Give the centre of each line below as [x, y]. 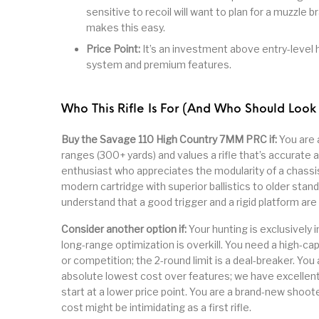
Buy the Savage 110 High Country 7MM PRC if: [169, 140]
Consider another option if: [124, 229]
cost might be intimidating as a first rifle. [156, 308]
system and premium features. [159, 65]
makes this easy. [126, 28]
